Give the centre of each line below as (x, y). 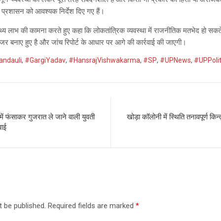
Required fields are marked (92, 206)
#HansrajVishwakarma (105, 60)
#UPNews (176, 60)
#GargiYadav (45, 60)
